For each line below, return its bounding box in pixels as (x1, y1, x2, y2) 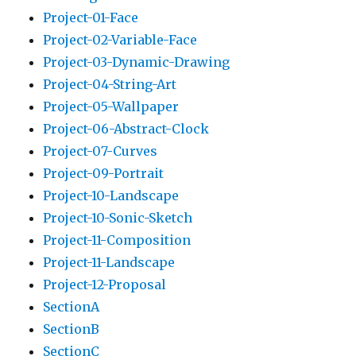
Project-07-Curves (43, 143, 158, 160)
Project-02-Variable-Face (43, 32, 198, 48)
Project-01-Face (43, 10, 139, 26)
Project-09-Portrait (43, 165, 164, 182)
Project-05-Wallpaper (43, 99, 180, 115)
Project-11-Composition (43, 232, 192, 249)
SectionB (43, 321, 100, 338)
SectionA (43, 299, 100, 315)
